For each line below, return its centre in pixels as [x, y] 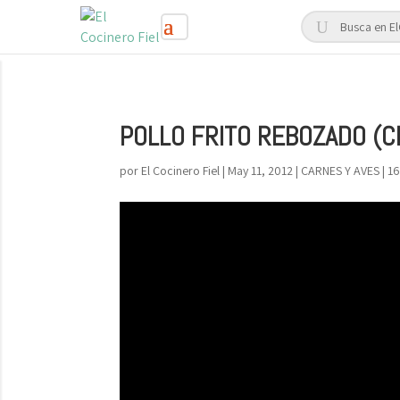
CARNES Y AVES [341, 171]
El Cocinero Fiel [181, 171]
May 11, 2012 [261, 171]
